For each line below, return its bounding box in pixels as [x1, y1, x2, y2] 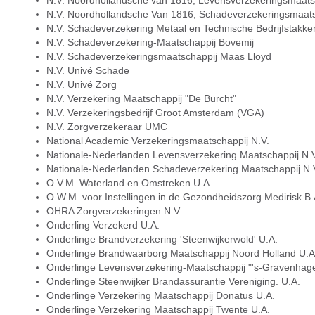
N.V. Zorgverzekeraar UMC [46, 121, 167, 132]
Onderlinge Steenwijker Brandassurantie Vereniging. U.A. [46, 276, 300, 287]
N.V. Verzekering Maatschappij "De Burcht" [46, 93, 236, 104]
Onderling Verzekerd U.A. [46, 219, 160, 231]
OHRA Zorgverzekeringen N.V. [46, 205, 182, 217]
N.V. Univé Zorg [46, 79, 117, 90]
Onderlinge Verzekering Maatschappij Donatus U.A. [46, 290, 275, 301]
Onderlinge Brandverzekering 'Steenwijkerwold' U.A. [46, 233, 278, 245]
